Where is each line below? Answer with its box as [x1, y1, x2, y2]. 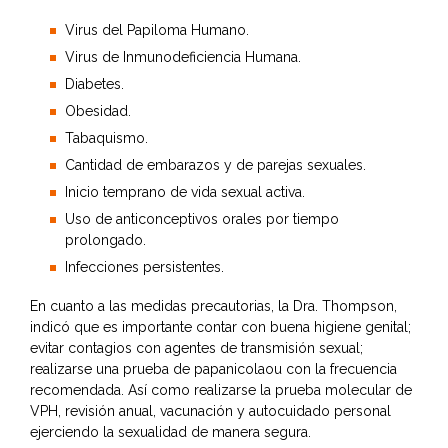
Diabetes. [65, 76, 124, 93]
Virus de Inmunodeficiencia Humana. [65, 49, 301, 66]
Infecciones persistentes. [65, 259, 224, 276]
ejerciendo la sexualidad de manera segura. [30, 424, 311, 441]
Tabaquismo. [65, 130, 148, 147]
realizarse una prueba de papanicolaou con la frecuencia [30, 361, 397, 378]
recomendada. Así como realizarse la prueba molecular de [30, 382, 412, 399]
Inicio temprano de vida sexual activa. [65, 184, 305, 201]
